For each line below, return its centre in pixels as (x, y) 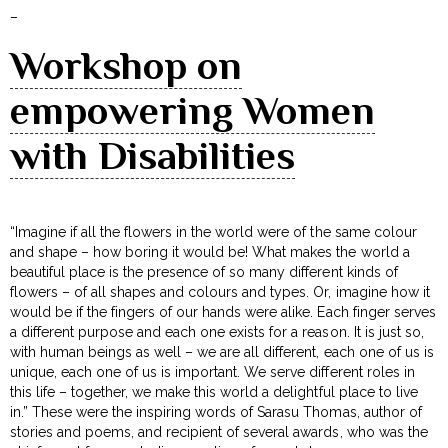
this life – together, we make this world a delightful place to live (214, 391)
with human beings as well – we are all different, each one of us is (222, 351)
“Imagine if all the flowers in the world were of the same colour (213, 231)
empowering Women (192, 110)
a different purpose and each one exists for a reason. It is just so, (217, 331)
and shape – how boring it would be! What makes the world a (210, 251)
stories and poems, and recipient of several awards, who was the (219, 431)
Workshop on (126, 65)
